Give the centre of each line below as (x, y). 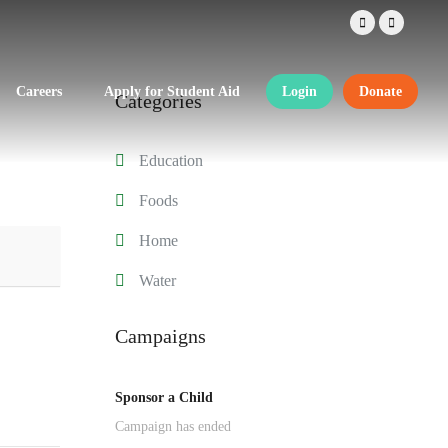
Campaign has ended (172, 426)
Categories (158, 101)
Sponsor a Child (163, 397)
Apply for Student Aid (172, 92)
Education (170, 160)
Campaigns (160, 335)
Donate (380, 92)
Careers (39, 92)
